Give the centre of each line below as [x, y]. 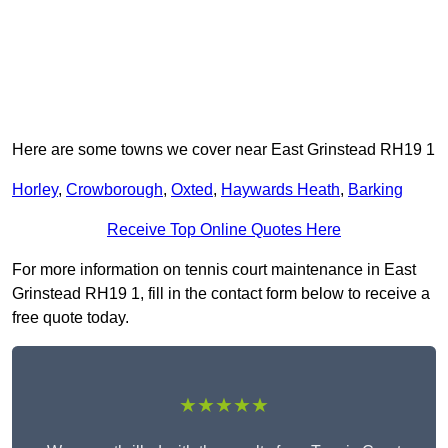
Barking [375, 190]
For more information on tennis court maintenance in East [214, 270]
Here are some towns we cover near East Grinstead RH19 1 [223, 150]
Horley [35, 190]
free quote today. [70, 318]
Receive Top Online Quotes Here [224, 230]
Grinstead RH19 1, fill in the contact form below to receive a [221, 294]
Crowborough [114, 190]
